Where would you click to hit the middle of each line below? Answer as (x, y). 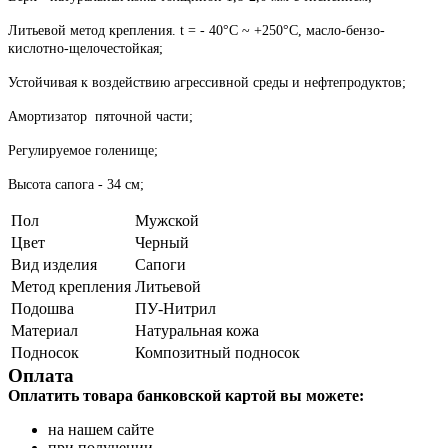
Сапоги (160, 264)
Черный (162, 242)
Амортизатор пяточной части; (100, 116)
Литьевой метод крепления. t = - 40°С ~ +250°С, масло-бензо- (196, 30)
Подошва (42, 308)
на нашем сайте (101, 429)
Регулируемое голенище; (83, 150)
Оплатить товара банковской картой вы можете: (186, 395)
